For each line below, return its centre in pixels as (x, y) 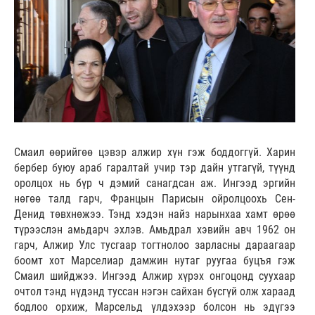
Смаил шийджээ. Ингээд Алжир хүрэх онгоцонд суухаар (155, 276)
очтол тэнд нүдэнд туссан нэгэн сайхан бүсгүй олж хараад (155, 291)
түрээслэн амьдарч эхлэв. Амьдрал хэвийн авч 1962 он (155, 229)
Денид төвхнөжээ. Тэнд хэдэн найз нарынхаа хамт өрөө (155, 214)
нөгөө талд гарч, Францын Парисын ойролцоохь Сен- (155, 198)
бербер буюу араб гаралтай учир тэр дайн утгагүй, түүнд (155, 167)
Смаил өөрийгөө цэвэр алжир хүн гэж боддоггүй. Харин (155, 152)
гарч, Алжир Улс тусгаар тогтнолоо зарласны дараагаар (155, 245)
